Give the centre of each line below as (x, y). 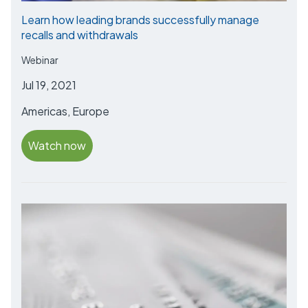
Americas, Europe (65, 111)
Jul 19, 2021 (49, 85)
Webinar (40, 60)
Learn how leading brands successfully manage (140, 20)
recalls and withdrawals (80, 35)
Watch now (57, 145)
